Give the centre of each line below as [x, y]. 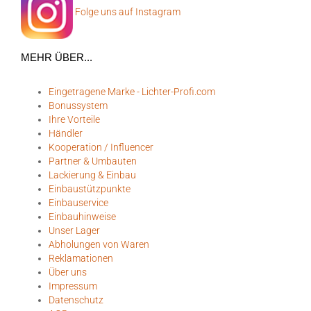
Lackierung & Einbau [92, 175]
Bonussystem [78, 105]
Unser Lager [74, 230]
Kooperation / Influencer [101, 147]
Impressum [73, 286]
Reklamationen [81, 258]
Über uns [68, 272]
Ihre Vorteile [74, 119]
